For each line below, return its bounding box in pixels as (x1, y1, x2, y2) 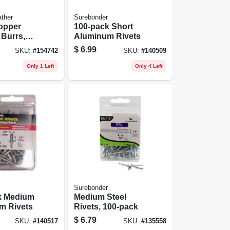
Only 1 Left (27, 63, 54, 69)
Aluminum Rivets (74, 31, 141, 41)
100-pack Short (74, 22, 133, 31)
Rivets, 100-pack (74, 202, 139, 211)
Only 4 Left (135, 63, 162, 69)
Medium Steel (74, 192, 127, 201)
